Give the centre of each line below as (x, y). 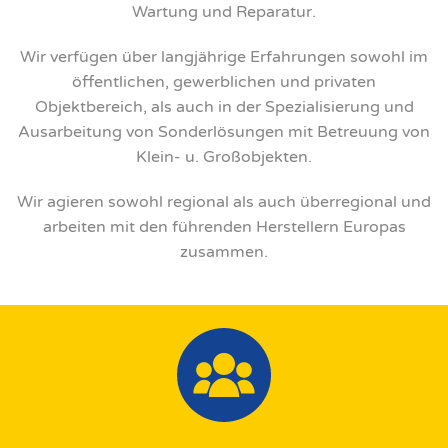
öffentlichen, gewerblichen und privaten (224, 81)
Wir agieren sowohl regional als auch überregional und (224, 201)
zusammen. (224, 251)
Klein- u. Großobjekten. (224, 156)
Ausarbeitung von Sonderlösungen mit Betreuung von (224, 131)
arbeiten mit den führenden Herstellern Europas (224, 226)
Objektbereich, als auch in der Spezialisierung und (224, 106)
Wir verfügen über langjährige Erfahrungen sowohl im (224, 56)
